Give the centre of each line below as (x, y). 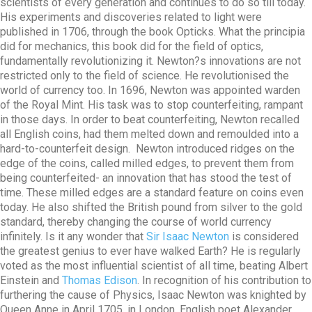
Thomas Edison (100, 280)
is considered (264, 236)
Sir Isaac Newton (188, 236)
